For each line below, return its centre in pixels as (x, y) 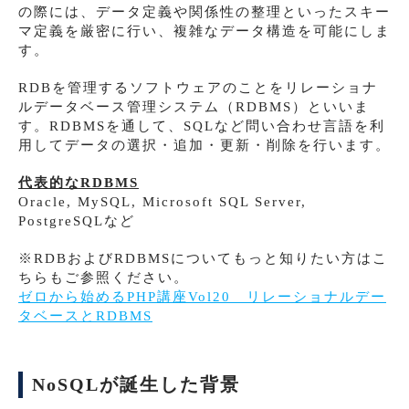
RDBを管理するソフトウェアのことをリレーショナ (198, 87)
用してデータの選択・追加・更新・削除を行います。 (204, 145)
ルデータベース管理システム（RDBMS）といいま (194, 106)
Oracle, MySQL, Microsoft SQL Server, (163, 201)
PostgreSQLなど (77, 220)
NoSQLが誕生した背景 (136, 384)
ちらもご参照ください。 (104, 277)
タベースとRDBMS (85, 315)
